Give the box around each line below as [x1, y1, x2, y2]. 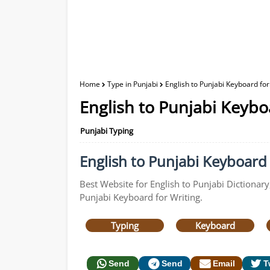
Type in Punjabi [107, 79, 158, 89]
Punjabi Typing [80, 125, 133, 136]
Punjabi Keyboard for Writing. [80, 191, 202, 203]
